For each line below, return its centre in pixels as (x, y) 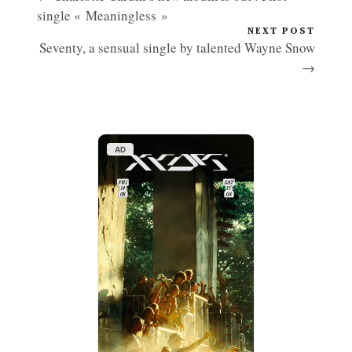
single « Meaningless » (103, 15)
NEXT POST (281, 31)
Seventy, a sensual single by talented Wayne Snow (177, 47)
